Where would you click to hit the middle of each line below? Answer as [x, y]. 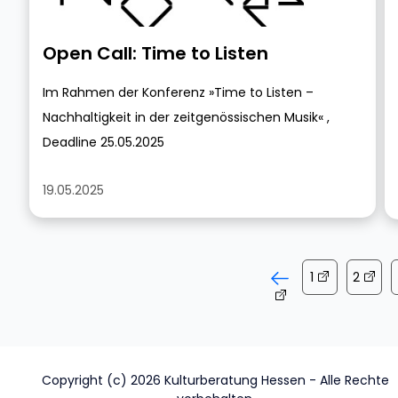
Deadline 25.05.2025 [103, 142]
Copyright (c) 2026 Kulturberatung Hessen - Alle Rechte [216, 380]
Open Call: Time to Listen [155, 53]
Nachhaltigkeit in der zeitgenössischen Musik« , [186, 117]
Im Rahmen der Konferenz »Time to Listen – [178, 92]
